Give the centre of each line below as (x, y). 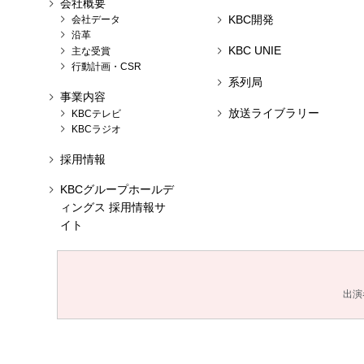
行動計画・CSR (106, 67)
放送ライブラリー (274, 113)
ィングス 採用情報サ (113, 208)
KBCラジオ (96, 129)
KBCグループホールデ (117, 190)
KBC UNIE (255, 51)
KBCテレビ (96, 113)
